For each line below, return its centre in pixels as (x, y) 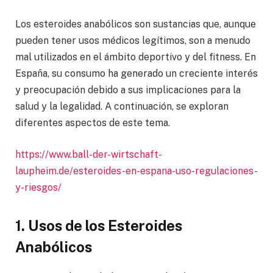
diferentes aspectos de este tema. (93, 123)
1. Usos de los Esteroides (99, 225)
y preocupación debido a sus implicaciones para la (128, 90)
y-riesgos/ (38, 187)
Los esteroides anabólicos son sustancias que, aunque (136, 24)
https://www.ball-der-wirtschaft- (89, 154)
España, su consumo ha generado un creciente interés (136, 73)
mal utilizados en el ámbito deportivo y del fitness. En (136, 57)
